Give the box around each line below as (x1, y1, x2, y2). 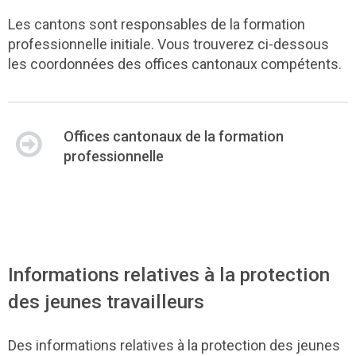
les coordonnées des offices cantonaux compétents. (8, 55, 342, 72)
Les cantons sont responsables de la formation (8, 15, 305, 33)
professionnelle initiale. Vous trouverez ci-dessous (8, 35, 329, 52)
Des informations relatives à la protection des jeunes (8, 336, 340, 354)
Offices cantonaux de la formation (64, 127, 284, 145)
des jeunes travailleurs (8, 289, 204, 313)
